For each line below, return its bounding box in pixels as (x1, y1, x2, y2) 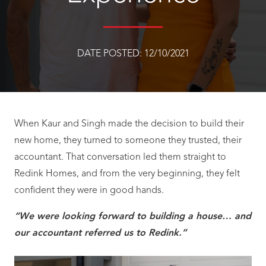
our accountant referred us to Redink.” (14, 229, 186, 238)
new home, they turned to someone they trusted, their (14, 136, 242, 145)
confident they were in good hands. (14, 186, 164, 195)
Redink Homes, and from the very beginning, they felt (14, 169, 240, 179)
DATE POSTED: (77, 49, 144, 59)
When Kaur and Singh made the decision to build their (14, 119, 244, 129)
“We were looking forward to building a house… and (14, 212, 251, 221)
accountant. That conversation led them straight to (14, 153, 226, 162)
